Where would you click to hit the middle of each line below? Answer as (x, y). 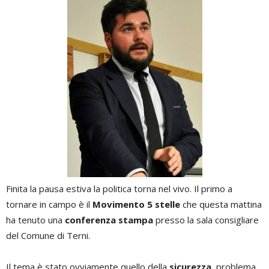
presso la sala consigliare (206, 220)
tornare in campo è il (49, 204)
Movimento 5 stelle (136, 204)
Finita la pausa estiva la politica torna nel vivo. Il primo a (119, 189)
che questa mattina (221, 204)
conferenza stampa (109, 220)
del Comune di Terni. (48, 235)
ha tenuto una (35, 220)
